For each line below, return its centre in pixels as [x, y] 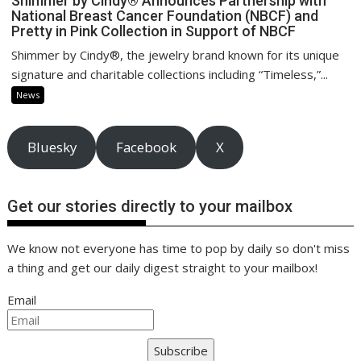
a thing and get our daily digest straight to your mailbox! [163, 268]
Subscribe [180, 351]
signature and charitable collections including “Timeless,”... [170, 75]
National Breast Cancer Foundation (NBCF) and [165, 16]
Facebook [146, 147]
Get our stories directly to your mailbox [150, 207]
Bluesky [52, 147]
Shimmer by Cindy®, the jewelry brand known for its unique [176, 55]
